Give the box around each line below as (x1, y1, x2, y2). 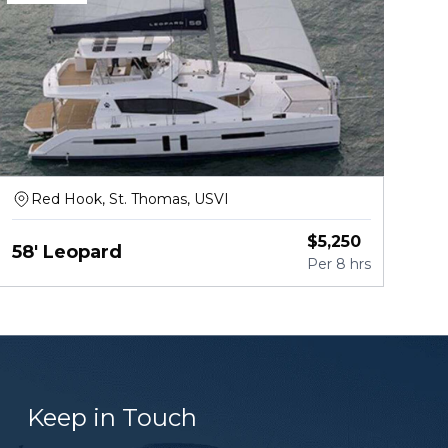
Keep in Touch (27, 403, 197, 433)
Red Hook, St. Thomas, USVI (30, 189, 229, 208)
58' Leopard (11, 240, 122, 263)
